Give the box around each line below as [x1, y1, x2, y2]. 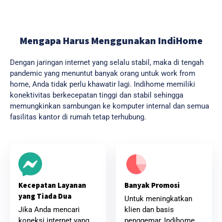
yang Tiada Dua [18, 191, 71, 201]
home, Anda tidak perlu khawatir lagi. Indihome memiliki [10, 80, 195, 89]
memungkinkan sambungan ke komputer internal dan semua [10, 102, 209, 111]
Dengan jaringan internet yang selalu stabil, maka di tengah [10, 58, 204, 67]
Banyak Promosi [124, 180, 180, 190]
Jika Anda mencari [18, 205, 80, 214]
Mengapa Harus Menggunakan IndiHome [19, 34, 203, 47]
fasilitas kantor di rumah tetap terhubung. [10, 112, 146, 122]
